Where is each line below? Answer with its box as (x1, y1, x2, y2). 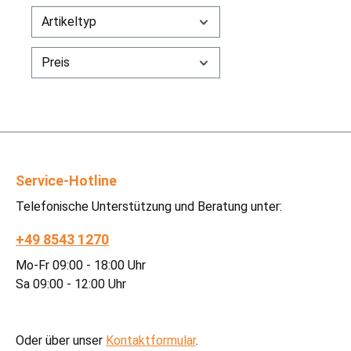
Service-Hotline (16, 172, 117, 189)
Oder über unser (16, 332, 106, 348)
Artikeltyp (42, 13, 96, 29)
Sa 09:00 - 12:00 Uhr (16, 276, 126, 291)
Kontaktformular (106, 332, 196, 348)
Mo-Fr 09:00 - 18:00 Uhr (16, 257, 146, 273)
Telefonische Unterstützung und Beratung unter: (16, 198, 282, 214)
